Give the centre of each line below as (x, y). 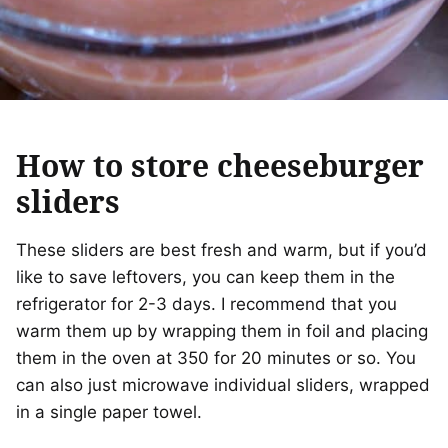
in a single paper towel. (111, 412)
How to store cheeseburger (220, 166)
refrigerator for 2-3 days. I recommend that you (206, 304)
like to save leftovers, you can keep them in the (205, 277)
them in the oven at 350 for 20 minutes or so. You (216, 358)
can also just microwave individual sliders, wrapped (223, 385)
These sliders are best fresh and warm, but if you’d (221, 250)
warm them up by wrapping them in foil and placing (222, 331)
